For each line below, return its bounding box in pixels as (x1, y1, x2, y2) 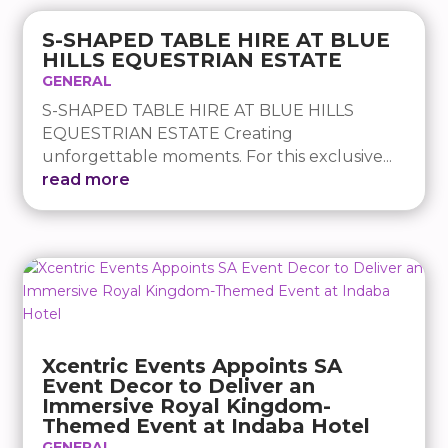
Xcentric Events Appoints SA (42, 353, 343, 378)
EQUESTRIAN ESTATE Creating (42, 123, 294, 143)
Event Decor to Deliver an (42, 373, 316, 398)
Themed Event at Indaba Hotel (42, 413, 371, 438)
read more (42, 169, 131, 189)
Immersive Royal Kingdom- (42, 393, 332, 418)
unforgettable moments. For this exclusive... (42, 146, 393, 166)
